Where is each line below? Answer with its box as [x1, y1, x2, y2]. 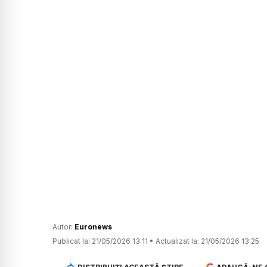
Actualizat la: [156, 237, 199, 246]
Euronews [74, 222, 112, 232]
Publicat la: [52, 237, 90, 246]
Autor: [52, 222, 74, 232]
